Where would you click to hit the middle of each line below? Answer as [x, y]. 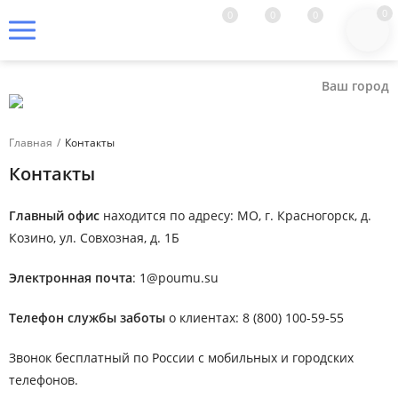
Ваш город [355, 86]
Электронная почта [71, 278]
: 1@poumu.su [175, 278]
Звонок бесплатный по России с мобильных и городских [181, 358]
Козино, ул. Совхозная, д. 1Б [94, 238]
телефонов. [44, 380]
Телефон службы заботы [87, 318]
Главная [31, 143]
